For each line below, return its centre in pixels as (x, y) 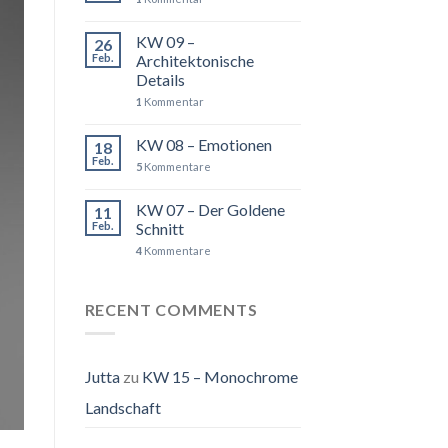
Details (160, 79)
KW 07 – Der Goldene (210, 209)
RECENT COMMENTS (171, 309)
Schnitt (159, 228)
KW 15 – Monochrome (219, 377)
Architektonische (194, 60)
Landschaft (122, 408)
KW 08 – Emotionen (203, 144)
